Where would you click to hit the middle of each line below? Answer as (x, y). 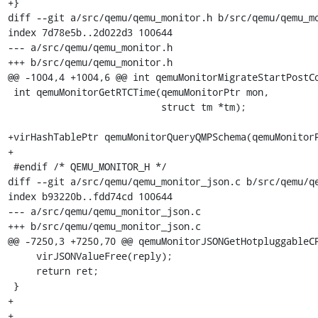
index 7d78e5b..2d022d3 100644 (90, 32)
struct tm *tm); (84, 106)
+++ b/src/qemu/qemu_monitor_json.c (104, 226)
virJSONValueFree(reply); (22, 256)
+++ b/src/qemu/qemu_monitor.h (90, 62)
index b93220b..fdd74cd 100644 (90, 196)
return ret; (22, 270)
